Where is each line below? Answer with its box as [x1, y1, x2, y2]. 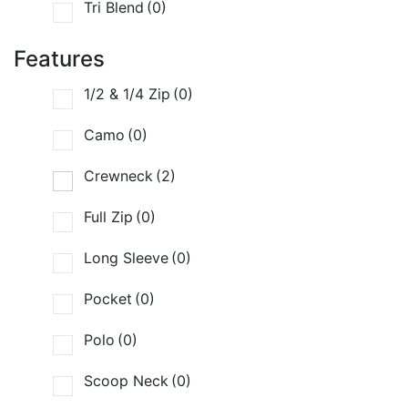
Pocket [84, 290, 132, 309]
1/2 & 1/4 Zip [84, 85, 170, 104]
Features [14, 46, 105, 73]
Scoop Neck [84, 372, 168, 391]
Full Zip [84, 208, 133, 227]
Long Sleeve [84, 249, 168, 268]
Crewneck [84, 167, 153, 186]
